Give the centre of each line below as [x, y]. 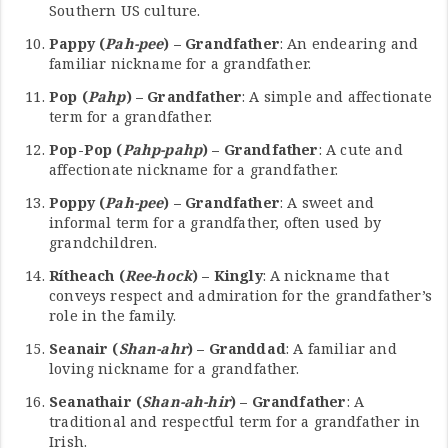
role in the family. [113, 316]
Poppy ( [77, 203]
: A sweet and [327, 203]
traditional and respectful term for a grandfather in [234, 422]
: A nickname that [325, 276]
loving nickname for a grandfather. [174, 369]
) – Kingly [227, 276]
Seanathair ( [96, 402]
